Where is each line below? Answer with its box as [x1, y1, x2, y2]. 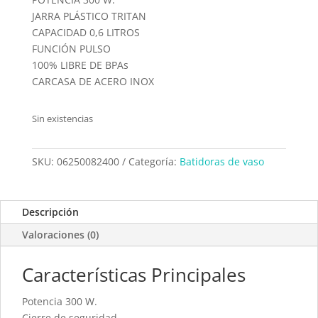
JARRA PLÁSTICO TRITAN [31, 9, 146, 23]
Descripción [22, 204, 79, 219]
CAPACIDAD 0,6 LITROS [31, 25, 140, 39]
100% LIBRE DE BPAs [31, 57, 128, 72]
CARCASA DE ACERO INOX [31, 74, 154, 88]
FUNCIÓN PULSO [31, 41, 111, 55]
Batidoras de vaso [179, 154, 264, 168]
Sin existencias [31, 111, 93, 125]
